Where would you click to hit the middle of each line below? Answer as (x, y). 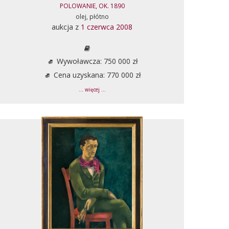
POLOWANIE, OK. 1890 (92, 6)
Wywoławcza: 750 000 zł (96, 61)
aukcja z (66, 27)
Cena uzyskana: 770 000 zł (96, 75)
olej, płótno (92, 16)
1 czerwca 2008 (107, 27)
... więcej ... (92, 89)
